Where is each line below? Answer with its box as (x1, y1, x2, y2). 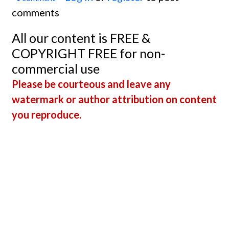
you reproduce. (12, 108, 81, 121)
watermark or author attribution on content (12, 93, 217, 105)
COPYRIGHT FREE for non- (12, 45, 165, 61)
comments (12, 6, 59, 18)
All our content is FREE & (12, 30, 151, 45)
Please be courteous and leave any (12, 77, 171, 90)
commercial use (12, 60, 100, 76)
